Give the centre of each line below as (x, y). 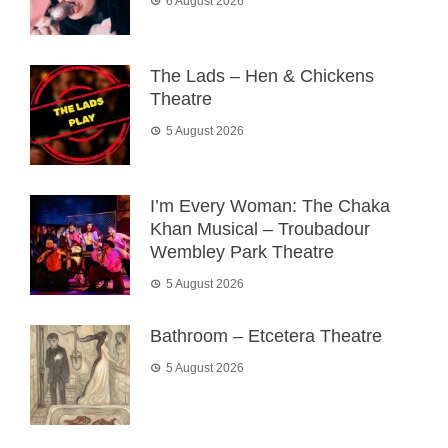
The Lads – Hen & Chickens (262, 76)
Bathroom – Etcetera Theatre (266, 336)
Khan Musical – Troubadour (260, 229)
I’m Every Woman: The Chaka (270, 206)
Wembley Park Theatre (242, 252)
